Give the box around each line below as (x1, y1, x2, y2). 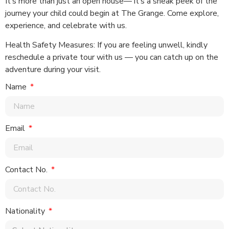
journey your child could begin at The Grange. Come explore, (5, 7, 219, 19)
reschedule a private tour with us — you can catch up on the (5, 51, 218, 63)
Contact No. (5, 164, 50, 176)
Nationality (5, 205, 47, 217)
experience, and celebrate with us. (5, 19, 127, 31)
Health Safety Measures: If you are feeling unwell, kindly (5, 39, 208, 51)
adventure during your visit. (5, 63, 101, 75)
